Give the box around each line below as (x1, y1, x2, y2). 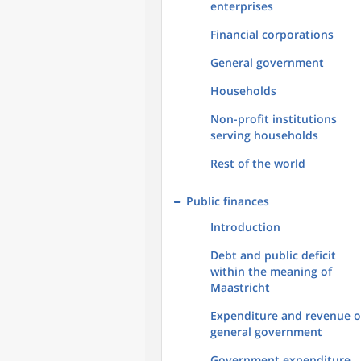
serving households (210, 127, 318, 143)
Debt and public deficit (210, 247, 336, 263)
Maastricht (210, 280, 270, 295)
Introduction (210, 219, 280, 234)
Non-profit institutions (210, 111, 337, 127)
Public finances (186, 193, 269, 209)
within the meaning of (210, 263, 332, 279)
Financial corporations (210, 27, 334, 42)
